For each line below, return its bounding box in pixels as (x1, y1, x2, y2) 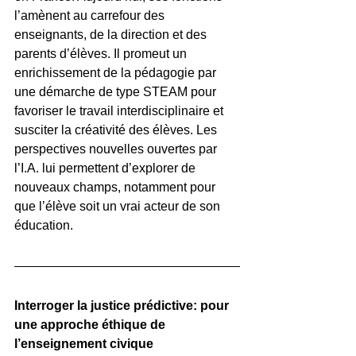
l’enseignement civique (14, 337, 157, 350)
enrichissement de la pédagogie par (14, 66, 219, 79)
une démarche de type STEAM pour (14, 85, 219, 99)
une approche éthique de (14, 318, 168, 331)
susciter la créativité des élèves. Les (14, 123, 220, 137)
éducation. (14, 219, 76, 232)
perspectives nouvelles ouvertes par (14, 142, 220, 156)
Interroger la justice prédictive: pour (14, 299, 232, 312)
